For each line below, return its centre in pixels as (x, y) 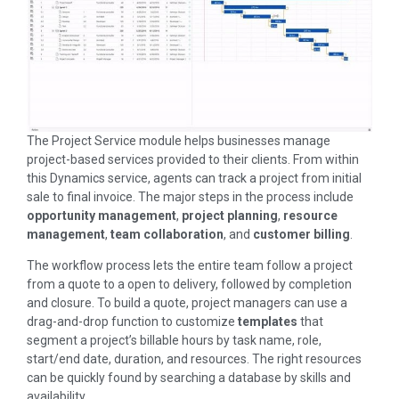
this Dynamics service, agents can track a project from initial (194, 178)
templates (268, 322)
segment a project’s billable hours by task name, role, (174, 341)
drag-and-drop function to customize (132, 322)
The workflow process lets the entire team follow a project (190, 266)
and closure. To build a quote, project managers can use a (187, 303)
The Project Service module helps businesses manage (179, 140)
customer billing (301, 234)
